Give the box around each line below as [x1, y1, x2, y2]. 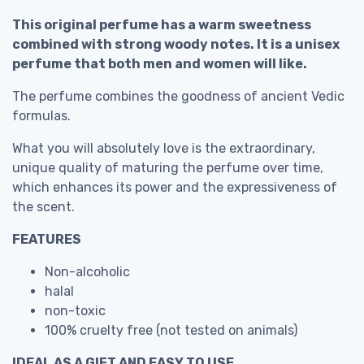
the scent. [12, 198, 75, 214]
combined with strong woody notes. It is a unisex [12, 36, 340, 52]
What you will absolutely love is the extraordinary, [12, 140, 315, 156]
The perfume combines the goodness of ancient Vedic [12, 88, 344, 104]
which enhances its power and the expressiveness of [12, 179, 337, 195]
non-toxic [45, 302, 106, 318]
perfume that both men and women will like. [12, 55, 307, 71]
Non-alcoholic [45, 263, 130, 279]
